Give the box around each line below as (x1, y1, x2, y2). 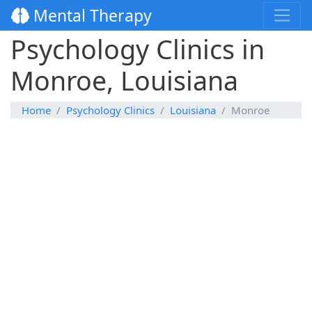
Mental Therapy (29, 4, 152, 27)
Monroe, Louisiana (10, 63, 238, 99)
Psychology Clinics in (10, 31, 265, 68)
